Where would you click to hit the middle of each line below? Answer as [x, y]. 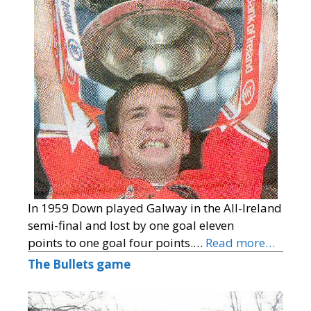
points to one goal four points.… [117, 243]
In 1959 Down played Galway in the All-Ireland [155, 208]
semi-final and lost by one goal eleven [131, 226]
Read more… [240, 243]
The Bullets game [79, 264]
